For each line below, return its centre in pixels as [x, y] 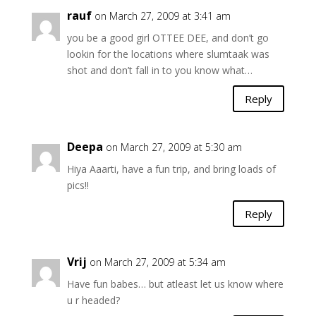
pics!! [78, 185]
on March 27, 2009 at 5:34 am [157, 262]
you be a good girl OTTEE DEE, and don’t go [168, 38]
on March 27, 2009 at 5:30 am [174, 147]
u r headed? [93, 300]
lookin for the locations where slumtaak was [168, 54]
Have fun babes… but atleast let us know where [175, 284]
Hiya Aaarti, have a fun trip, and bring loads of [171, 169]
